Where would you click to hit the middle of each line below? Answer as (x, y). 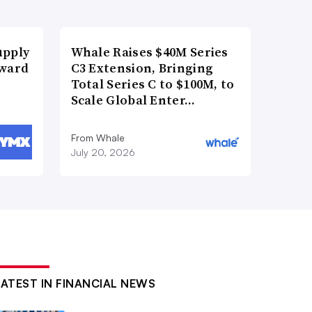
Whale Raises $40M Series (149, 52)
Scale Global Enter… (133, 100)
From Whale (97, 137)
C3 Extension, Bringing (142, 68)
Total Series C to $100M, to (153, 84)
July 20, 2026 (103, 152)
